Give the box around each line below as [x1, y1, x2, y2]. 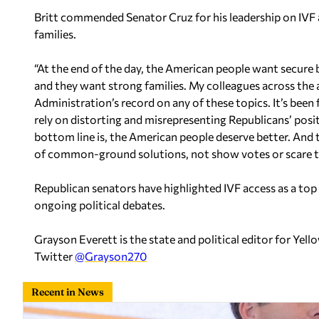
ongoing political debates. [34, 198, 165, 211]
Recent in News [31, 286, 104, 298]
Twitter [34, 249, 75, 263]
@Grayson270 [75, 249, 147, 263]
